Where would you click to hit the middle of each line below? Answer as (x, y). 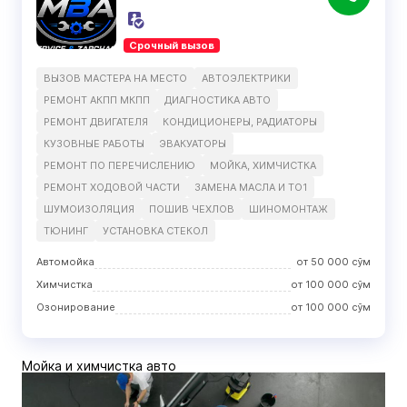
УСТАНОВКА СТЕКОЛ (155, 231)
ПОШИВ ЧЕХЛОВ (192, 209)
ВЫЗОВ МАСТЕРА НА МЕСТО (115, 78)
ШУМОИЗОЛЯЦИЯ (89, 209)
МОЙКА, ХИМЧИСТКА (263, 165)
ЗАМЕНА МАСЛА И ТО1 (251, 187)
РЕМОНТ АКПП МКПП (97, 100)
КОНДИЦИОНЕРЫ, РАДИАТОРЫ (240, 122)
